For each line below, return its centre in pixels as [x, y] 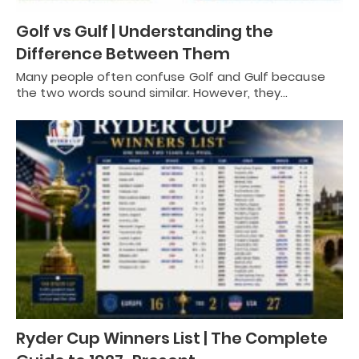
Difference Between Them [123, 53]
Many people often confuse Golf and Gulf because [171, 76]
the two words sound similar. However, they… [152, 92]
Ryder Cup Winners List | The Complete [172, 339]
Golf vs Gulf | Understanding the [145, 31]
